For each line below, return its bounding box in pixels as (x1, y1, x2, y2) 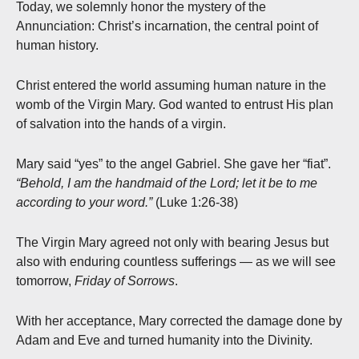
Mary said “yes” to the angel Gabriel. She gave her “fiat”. (16, 156, 331, 171)
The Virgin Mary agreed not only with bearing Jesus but (16, 235, 329, 249)
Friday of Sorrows (75, 273, 175, 288)
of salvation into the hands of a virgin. (16, 116, 226, 131)
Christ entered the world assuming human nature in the (16, 78, 326, 92)
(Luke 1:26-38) (155, 195, 238, 209)
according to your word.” (16, 195, 155, 209)
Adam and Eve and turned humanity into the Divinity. (16, 333, 313, 347)
